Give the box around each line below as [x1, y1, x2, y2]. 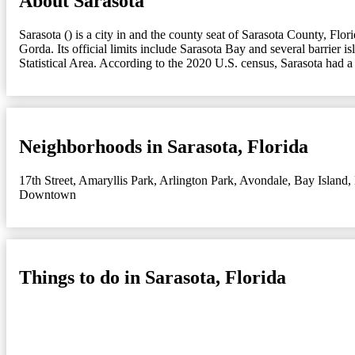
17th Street [19, 173, 73, 187]
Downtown [19, 187, 76, 201]
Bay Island [294, 173, 348, 187]
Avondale [239, 173, 288, 187]
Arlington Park [159, 173, 234, 187]
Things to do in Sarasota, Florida [19, 267, 286, 288]
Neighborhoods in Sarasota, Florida [19, 136, 308, 157]
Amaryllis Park [78, 173, 154, 187]
